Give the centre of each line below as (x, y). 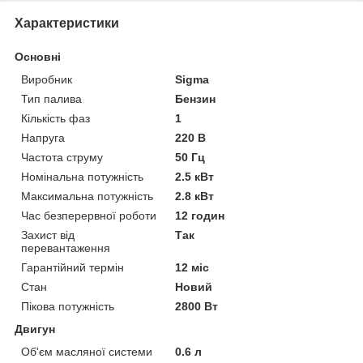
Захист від (48, 235)
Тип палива (51, 98)
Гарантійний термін (73, 267)
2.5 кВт (195, 176)
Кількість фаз (56, 118)
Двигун (35, 329)
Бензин (196, 98)
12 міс (192, 267)
